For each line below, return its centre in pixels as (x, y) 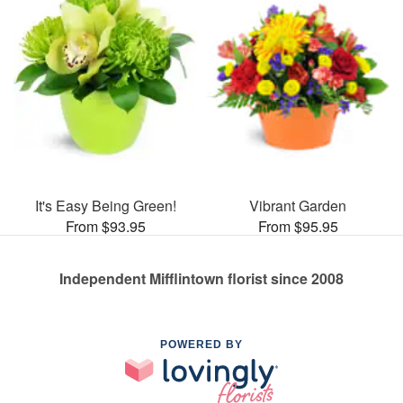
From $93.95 (105, 226)
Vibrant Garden (298, 205)
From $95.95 (298, 226)
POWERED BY (201, 344)
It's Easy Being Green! (105, 205)
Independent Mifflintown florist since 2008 (201, 278)
